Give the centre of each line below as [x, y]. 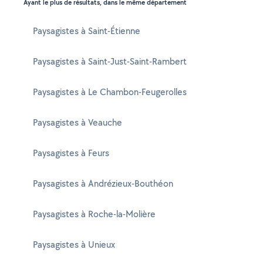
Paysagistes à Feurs [71, 153]
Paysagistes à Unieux [74, 245]
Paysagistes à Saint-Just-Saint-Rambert [110, 61]
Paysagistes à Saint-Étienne [87, 31]
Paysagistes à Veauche [77, 122]
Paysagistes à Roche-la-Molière [94, 214]
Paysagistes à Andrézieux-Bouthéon [103, 183]
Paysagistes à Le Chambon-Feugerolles [110, 92]
